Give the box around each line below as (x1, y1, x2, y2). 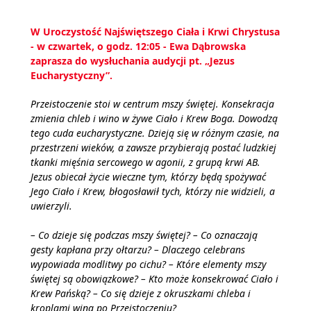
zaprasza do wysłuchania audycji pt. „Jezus (31, 54, 235, 67)
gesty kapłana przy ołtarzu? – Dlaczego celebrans (31, 243, 245, 256)
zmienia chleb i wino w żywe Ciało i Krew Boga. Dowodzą (31, 112, 278, 125)
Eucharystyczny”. (31, 69, 112, 82)
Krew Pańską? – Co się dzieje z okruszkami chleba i (31, 287, 251, 300)
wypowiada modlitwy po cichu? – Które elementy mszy (31, 258, 267, 271)
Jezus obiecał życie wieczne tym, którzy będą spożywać (31, 170, 266, 183)
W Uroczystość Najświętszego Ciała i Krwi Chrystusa (31, 25, 280, 38)
